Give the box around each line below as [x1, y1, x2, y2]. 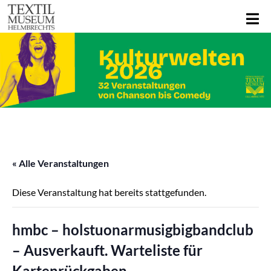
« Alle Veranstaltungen [12, 157, 109, 169]
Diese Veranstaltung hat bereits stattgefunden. [12, 186, 206, 198]
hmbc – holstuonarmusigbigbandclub [12, 221, 253, 239]
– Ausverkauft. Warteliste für [12, 241, 203, 260]
